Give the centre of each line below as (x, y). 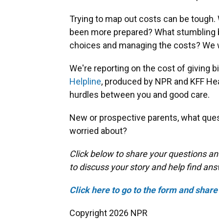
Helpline (85, 82)
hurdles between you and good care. (140, 95)
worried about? (98, 131)
